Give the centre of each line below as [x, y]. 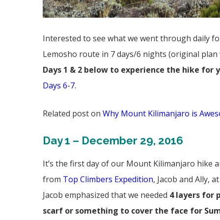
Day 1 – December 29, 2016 [113, 141]
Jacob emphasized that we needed [106, 195]
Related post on [73, 114]
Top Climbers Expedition [108, 179]
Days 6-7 [59, 86]
